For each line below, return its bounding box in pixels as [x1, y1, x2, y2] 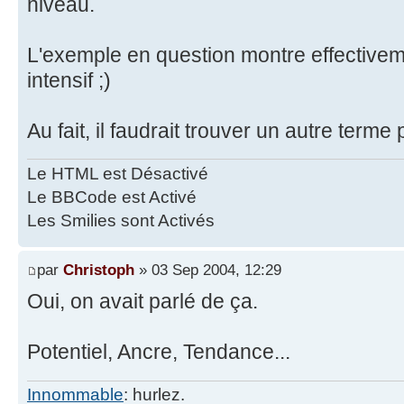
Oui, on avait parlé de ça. [27, 289, 258, 314]
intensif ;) [27, 68, 111, 92]
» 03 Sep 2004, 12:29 [134, 261, 281, 280]
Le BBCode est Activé [27, 187, 197, 207]
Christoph [63, 261, 134, 280]
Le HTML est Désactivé [27, 163, 208, 183]
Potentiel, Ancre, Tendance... [27, 340, 290, 364]
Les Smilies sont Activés [27, 210, 215, 230]
